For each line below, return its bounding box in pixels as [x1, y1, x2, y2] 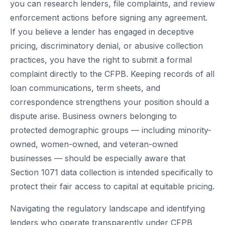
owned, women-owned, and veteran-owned [10, 139, 178, 149]
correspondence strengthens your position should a [10, 96, 209, 107]
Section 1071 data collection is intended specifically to [10, 167, 213, 177]
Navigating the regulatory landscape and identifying [10, 203, 205, 213]
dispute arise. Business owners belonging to [10, 110, 177, 121]
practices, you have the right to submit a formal [10, 54, 192, 65]
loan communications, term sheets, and [10, 82, 160, 93]
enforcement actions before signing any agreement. [10, 12, 207, 23]
